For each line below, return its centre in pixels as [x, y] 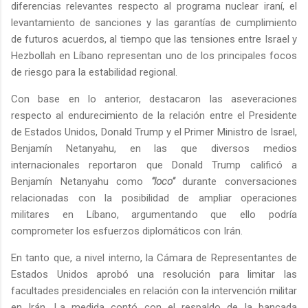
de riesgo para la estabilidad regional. [94, 72]
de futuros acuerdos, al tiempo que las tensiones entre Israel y [154, 39]
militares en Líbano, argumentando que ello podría [154, 214]
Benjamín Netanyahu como [81, 181]
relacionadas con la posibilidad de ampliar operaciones [154, 198]
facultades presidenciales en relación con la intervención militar [154, 290]
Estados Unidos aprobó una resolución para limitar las [154, 274]
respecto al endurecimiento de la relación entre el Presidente [154, 115]
